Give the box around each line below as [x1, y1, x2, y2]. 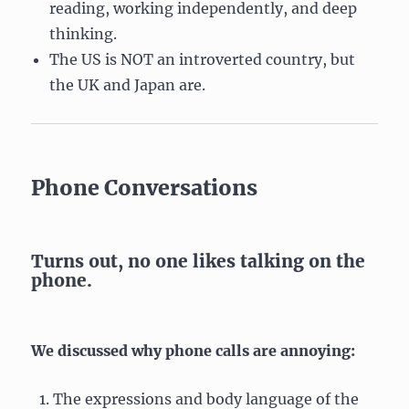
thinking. [49, 24, 118, 43]
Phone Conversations [31, 173, 258, 201]
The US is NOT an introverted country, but [49, 49, 356, 68]
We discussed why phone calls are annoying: [31, 341, 356, 360]
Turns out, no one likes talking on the [31, 249, 366, 272]
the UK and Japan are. [49, 75, 206, 94]
